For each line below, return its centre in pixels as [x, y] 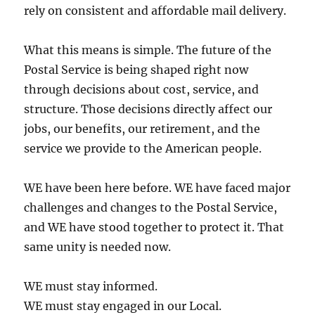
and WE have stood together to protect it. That [154, 227]
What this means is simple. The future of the [148, 50]
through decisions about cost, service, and [142, 89]
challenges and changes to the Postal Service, [151, 207]
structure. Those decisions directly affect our [148, 109]
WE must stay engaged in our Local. [123, 306]
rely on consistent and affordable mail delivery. [155, 10]
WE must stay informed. [91, 286]
